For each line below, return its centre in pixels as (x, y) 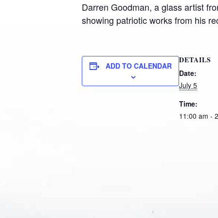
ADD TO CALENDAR (138, 66)
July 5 (188, 85)
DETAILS (195, 60)
